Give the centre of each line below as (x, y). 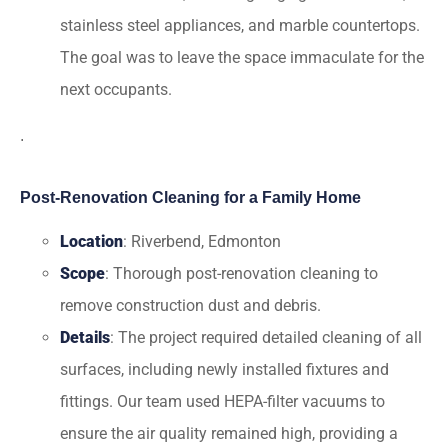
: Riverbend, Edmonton (202, 241)
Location (91, 241)
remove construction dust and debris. (190, 305)
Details (85, 337)
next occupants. (116, 89)
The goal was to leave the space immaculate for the (242, 57)
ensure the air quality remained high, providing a (229, 433)
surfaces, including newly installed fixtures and (224, 369)
